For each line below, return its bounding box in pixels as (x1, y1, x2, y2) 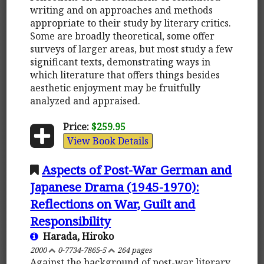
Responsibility (30, 212, 111, 229)
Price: (62, 120, 89, 133)
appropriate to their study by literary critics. (30, 16, 232, 29)
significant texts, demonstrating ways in (30, 55, 211, 68)
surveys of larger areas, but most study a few (30, 42, 233, 55)
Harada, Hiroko (38, 229, 114, 243)
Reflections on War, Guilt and (30, 195, 196, 212)
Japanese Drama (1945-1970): (30, 178, 200, 195)
